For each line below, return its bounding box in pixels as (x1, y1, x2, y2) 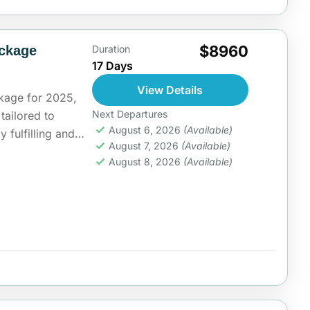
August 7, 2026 (108, 140, 181, 152)
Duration (91, 43, 130, 55)
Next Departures (91, 108, 167, 120)
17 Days (91, 59, 133, 73)
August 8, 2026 (108, 156, 183, 168)
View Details (137, 83, 203, 98)
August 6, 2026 (108, 124, 183, 136)
